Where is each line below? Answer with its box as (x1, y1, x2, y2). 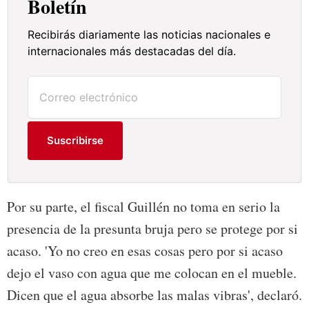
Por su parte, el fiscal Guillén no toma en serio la (7, 197, 280, 217)
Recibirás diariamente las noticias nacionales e (28, 28, 271, 42)
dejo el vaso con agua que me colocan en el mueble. (7, 263, 297, 283)
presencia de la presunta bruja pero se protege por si (7, 219, 298, 239)
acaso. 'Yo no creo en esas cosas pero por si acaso (7, 241, 283, 261)
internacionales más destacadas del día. (28, 44, 237, 59)
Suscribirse (47, 134, 104, 148)
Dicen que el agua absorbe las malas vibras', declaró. (7, 286, 302, 305)
